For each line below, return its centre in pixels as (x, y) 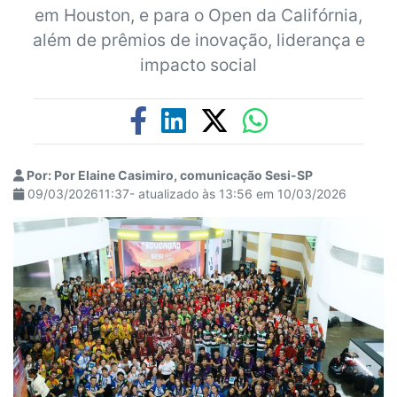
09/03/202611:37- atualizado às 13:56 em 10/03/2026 (185, 194)
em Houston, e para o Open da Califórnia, (198, 15)
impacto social (198, 65)
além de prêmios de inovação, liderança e (198, 40)
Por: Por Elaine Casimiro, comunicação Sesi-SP (168, 175)
